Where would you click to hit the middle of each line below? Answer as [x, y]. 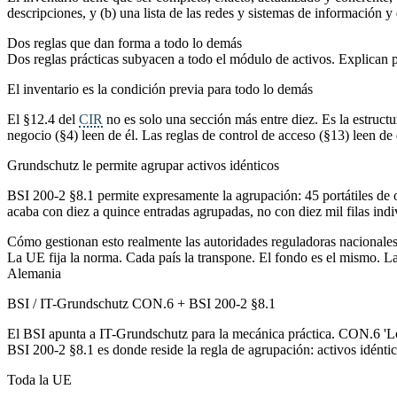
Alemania [34, 273]
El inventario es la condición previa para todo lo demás [160, 89]
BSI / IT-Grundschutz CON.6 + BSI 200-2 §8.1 [141, 303]
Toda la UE [39, 379]
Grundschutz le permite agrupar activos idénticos [143, 165]
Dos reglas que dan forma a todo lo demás [125, 43]
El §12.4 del [43, 119]
